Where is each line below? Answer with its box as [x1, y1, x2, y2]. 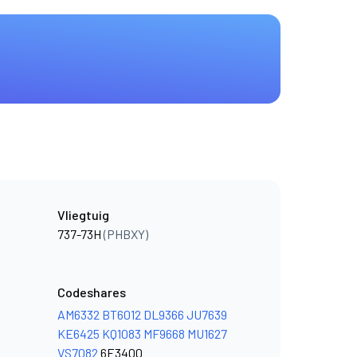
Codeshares [57, 284, 126, 300]
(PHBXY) [104, 226, 148, 241]
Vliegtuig [57, 207, 109, 222]
